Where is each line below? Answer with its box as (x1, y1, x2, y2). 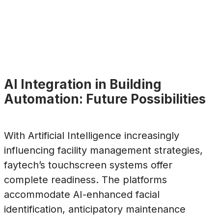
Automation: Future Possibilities (4, 91, 206, 107)
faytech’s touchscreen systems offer (4, 159, 172, 171)
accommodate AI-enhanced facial (4, 188, 160, 200)
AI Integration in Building (4, 77, 162, 92)
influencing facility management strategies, (4, 144, 203, 156)
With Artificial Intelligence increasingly (4, 129, 179, 141)
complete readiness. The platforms (4, 173, 167, 186)
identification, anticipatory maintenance (4, 203, 186, 215)
